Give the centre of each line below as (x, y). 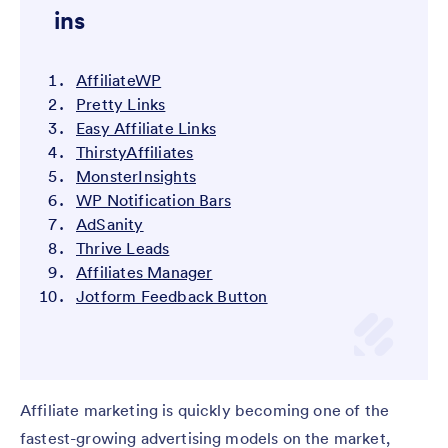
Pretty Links (121, 104)
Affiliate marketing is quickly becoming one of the (205, 410)
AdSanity (110, 224)
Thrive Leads (123, 248)
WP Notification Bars (153, 200)
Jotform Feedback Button (172, 296)
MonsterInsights (136, 176)
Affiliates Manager (144, 272)
